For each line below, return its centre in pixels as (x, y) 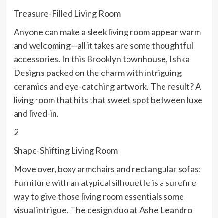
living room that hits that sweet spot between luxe (108, 100)
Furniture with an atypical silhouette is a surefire (105, 183)
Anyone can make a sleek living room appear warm (107, 32)
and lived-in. (36, 114)
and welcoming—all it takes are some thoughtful (103, 45)
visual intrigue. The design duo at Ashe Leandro (103, 210)
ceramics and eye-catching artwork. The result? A (107, 86)
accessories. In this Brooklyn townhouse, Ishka (101, 59)
